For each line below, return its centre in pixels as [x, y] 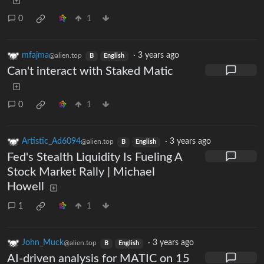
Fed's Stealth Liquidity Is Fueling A [95, 158]
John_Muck [43, 243]
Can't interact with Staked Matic [90, 72]
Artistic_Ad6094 [51, 142]
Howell [26, 187]
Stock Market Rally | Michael [81, 172]
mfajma [35, 56]
